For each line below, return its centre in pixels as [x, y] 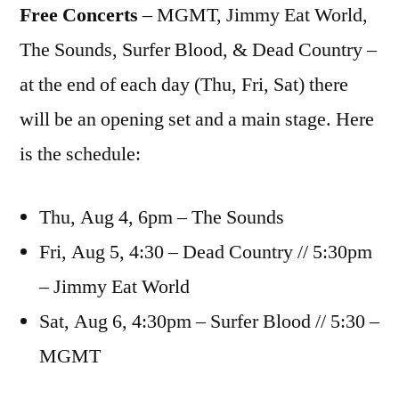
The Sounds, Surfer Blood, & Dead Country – [198, 50]
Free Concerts [79, 16]
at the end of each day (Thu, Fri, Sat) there [184, 85]
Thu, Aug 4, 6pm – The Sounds [162, 218]
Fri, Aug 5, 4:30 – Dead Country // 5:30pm [206, 252]
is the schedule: [80, 155]
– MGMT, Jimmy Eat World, [253, 16]
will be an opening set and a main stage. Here [197, 120]
